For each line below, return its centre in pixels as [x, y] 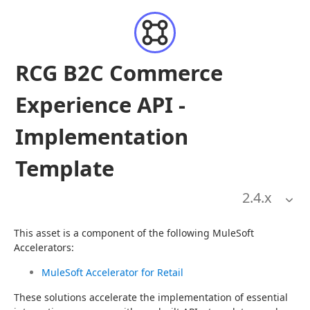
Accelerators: [44, 247]
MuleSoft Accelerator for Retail [112, 272]
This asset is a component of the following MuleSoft [134, 233]
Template [65, 168]
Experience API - [100, 104]
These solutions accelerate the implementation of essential [151, 297]
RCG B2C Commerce [119, 73]
